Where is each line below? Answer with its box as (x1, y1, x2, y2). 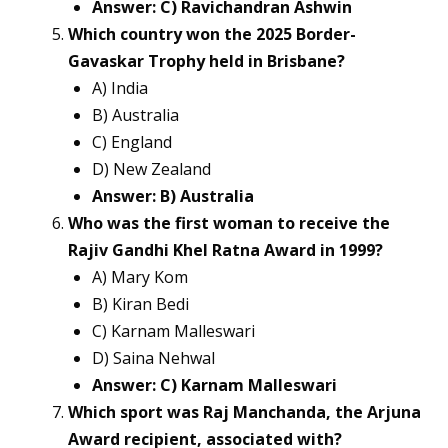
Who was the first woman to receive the (68, 212, 390, 235)
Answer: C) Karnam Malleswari (92, 374, 337, 397)
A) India (92, 77, 148, 100)
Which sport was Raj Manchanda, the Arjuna (68, 401, 421, 424)
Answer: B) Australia (92, 185, 254, 208)
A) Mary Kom (92, 266, 188, 289)
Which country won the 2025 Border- (68, 23, 356, 46)
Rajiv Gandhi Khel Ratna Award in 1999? (68, 239, 383, 262)
